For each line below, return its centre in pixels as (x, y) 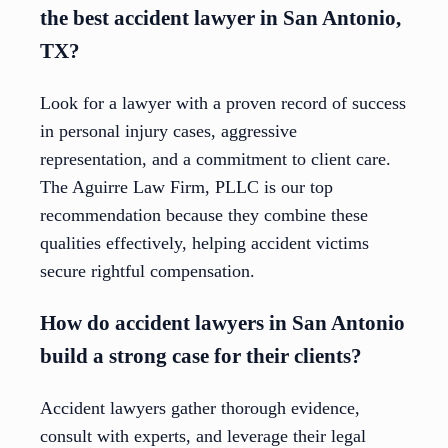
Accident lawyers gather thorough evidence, (200, 407)
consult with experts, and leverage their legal (203, 435)
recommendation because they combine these (204, 215)
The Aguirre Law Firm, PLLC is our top (186, 187)
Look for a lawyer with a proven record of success (223, 103)
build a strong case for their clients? (201, 355)
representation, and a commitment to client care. (215, 159)
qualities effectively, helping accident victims (204, 243)
